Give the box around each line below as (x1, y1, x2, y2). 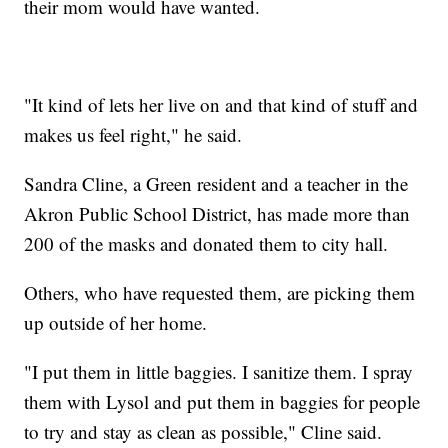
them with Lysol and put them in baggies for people (24, 389, 421, 415)
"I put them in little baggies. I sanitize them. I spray (24, 359, 414, 385)
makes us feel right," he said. (24, 122, 243, 148)
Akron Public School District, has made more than (24, 201, 411, 227)
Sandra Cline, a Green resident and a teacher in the (24, 171, 409, 197)
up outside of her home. (24, 310, 208, 336)
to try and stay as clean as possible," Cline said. (24, 419, 383, 445)
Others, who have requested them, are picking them (24, 280, 416, 306)
